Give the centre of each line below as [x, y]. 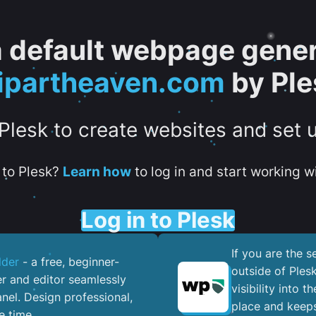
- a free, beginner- [69, 262]
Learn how [97, 171]
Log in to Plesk [158, 220]
